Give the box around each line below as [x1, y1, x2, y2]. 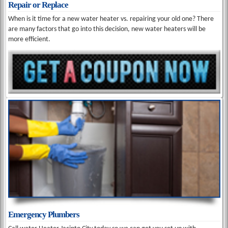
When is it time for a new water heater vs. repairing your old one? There [8, 15, 214, 23]
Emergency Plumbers [8, 209, 80, 219]
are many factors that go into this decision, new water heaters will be [8, 25, 206, 33]
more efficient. [8, 35, 51, 43]
